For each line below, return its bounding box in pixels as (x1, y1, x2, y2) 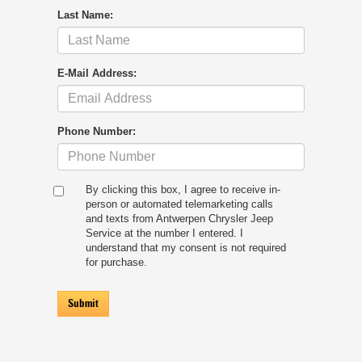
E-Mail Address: (57, 66, 137, 79)
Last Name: (57, 8, 113, 21)
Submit (68, 296, 99, 310)
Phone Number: (57, 124, 136, 137)
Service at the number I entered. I (86, 226, 243, 239)
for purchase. (86, 255, 147, 268)
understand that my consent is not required (86, 241, 286, 254)
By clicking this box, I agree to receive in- (86, 183, 280, 196)
